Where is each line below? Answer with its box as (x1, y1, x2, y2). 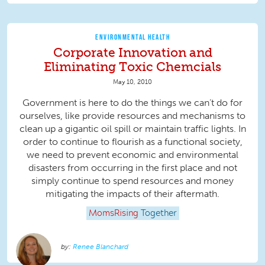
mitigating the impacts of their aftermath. (46, 188, 219, 200)
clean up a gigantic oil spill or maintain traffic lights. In (19, 123, 246, 135)
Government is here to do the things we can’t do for (22, 97, 243, 109)
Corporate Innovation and (53, 45, 212, 60)
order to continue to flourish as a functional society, (22, 136, 243, 148)
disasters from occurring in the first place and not (28, 162, 237, 174)
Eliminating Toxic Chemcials (44, 59, 221, 75)
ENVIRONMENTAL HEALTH (95, 33, 170, 41)
